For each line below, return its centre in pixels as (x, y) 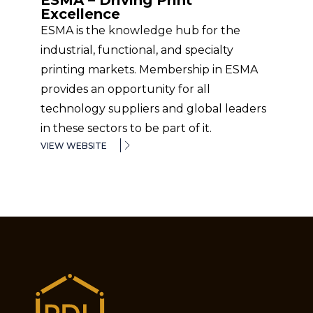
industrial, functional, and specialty (137, 50)
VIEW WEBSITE (74, 146)
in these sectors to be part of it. (126, 128)
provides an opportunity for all (126, 89)
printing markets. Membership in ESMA (150, 70)
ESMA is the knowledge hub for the (141, 30)
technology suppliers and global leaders (154, 109)
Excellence (81, 14)
